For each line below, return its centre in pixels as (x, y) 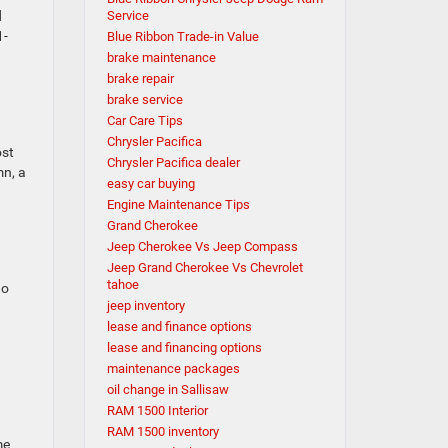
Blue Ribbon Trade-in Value (182, 36)
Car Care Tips (144, 120)
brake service (144, 99)
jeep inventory (145, 305)
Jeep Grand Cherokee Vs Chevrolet (204, 267)
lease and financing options (184, 347)
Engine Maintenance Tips (178, 204)
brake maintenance (161, 57)
